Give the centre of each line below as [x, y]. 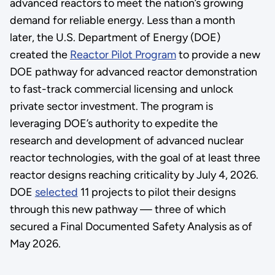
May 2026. [35, 243]
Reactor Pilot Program [123, 54]
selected [56, 192]
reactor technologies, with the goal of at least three [135, 157]
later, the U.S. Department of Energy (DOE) [115, 37]
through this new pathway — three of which [118, 209]
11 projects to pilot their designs [157, 192]
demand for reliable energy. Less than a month [122, 20]
